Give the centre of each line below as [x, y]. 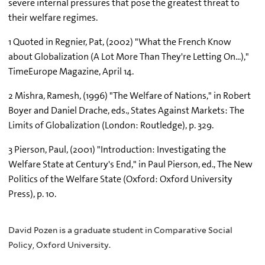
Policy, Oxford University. [59, 245]
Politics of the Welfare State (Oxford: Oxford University [120, 179]
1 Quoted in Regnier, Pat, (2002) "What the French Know [120, 42]
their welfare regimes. [53, 17]
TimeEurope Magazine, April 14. [71, 71]
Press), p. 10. [32, 194]
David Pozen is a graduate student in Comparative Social [120, 230]
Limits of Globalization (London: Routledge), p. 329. [111, 125]
